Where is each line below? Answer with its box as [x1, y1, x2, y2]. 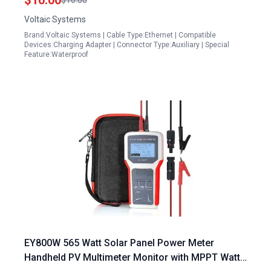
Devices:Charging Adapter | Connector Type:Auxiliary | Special [24, 41, 229, 49]
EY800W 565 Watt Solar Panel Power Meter [24, 237, 214, 249]
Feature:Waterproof [24, 50, 88, 59]
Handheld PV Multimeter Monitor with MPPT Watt [24, 252, 240, 263]
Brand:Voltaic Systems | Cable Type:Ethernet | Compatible [24, 31, 216, 39]
